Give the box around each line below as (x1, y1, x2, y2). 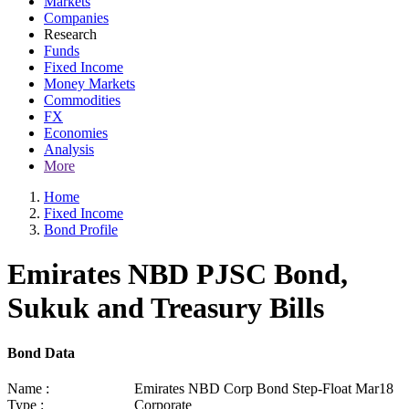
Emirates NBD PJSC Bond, (7, 257, 348, 291)
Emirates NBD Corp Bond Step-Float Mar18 (134, 381, 393, 397)
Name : (7, 381, 49, 397)
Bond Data (7, 344, 75, 361)
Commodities (44, 92, 121, 108)
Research (44, 26, 97, 42)
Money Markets (44, 76, 135, 91)
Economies (44, 125, 108, 141)
